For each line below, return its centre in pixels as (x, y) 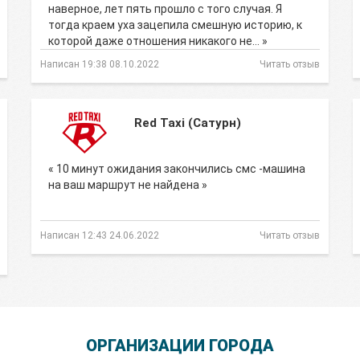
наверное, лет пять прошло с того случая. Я (165, 9)
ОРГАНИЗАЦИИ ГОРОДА (180, 346)
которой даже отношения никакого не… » (158, 41)
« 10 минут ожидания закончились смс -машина (177, 169)
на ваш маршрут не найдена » (128, 185)
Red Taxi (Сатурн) (188, 123)
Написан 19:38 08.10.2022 (100, 64)
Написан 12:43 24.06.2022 (100, 235)
